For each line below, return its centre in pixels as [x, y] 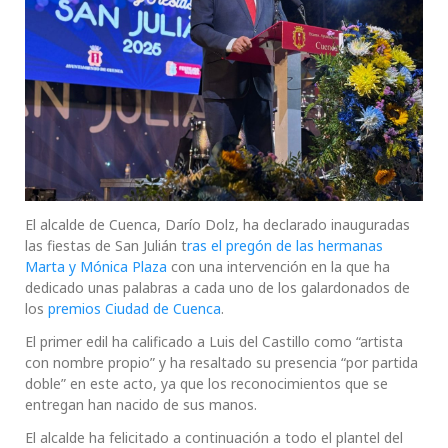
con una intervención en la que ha [280, 267]
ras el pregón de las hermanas [285, 246]
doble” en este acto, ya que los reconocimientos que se [206, 384]
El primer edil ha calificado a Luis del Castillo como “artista [214, 342]
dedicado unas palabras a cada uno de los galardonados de [217, 288]
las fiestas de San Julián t [106, 246]
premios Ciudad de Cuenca [132, 309]
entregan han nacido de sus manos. [141, 405]
